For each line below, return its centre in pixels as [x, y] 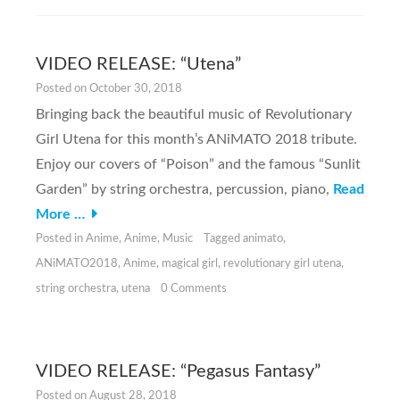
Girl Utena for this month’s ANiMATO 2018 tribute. [196, 140]
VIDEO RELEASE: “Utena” [138, 65]
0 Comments [194, 289]
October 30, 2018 [136, 89]
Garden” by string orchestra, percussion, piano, [184, 190]
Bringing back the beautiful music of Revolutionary [194, 115]
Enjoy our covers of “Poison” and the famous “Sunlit [198, 165]
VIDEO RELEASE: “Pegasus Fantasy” [178, 372]
